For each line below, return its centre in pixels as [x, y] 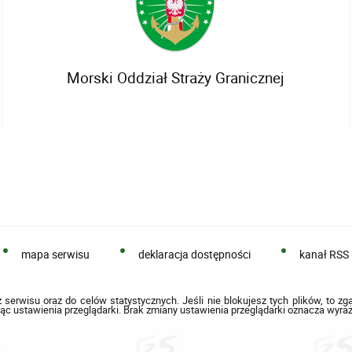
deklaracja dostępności [195, 254]
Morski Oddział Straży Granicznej [176, 78]
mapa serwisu [56, 254]
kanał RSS [324, 254]
